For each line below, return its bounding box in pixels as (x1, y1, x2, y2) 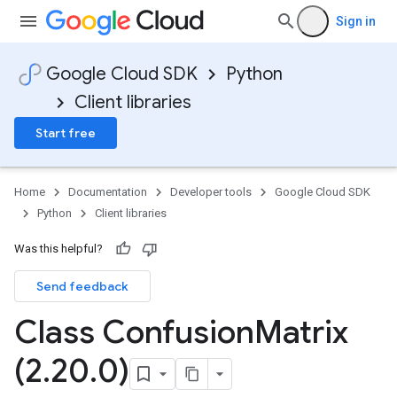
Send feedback (36, 278, 128, 294)
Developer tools (170, 185, 252, 198)
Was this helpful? (14, 242, 103, 255)
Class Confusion (14, 312, 254, 352)
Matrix (254, 312, 348, 352)
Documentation (68, 185, 147, 198)
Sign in (336, 14, 376, 28)
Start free (35, 125, 96, 141)
